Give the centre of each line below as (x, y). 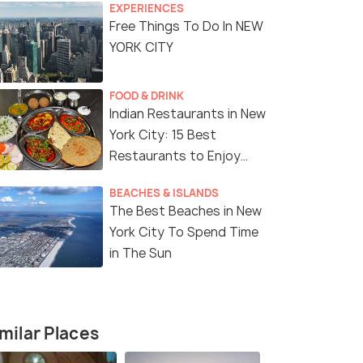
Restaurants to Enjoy (175, 156)
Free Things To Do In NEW (186, 27)
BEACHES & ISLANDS (164, 193)
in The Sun (141, 254)
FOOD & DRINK (147, 96)
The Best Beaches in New (186, 211)
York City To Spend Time (184, 233)
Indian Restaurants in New (188, 114)
